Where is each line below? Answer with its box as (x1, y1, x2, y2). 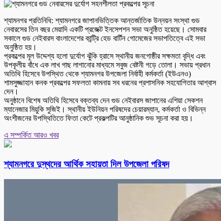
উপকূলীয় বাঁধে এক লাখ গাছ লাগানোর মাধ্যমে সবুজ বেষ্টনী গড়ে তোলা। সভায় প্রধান (4, 61, 210, 70)
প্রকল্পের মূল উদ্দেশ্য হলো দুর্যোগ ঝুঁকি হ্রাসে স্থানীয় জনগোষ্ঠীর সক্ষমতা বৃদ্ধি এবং (4, 52, 206, 61)
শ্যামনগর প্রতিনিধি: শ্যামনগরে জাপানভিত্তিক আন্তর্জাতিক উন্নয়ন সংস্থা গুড (4, 16, 200, 25)
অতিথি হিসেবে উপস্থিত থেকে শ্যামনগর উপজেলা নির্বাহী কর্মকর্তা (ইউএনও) (4, 70, 191, 78)
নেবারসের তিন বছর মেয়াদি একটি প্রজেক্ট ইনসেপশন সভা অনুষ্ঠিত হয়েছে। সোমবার (4, 25, 206, 34)
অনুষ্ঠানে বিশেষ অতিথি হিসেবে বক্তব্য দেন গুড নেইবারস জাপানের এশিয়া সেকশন (4, 96, 203, 105)
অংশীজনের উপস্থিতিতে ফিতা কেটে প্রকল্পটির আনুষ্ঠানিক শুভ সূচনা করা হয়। (4, 114, 193, 123)
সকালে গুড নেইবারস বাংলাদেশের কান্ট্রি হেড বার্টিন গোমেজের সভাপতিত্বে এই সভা (4, 34, 205, 43)
